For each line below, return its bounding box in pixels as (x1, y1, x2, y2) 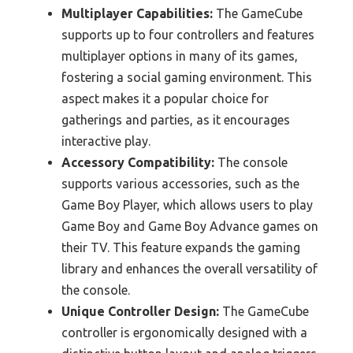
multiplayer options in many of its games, (61, 49, 298, 64)
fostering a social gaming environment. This (61, 70, 312, 85)
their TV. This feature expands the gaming (61, 240, 300, 255)
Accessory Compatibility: (61, 155, 214, 170)
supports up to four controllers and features (61, 28, 314, 43)
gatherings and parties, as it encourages (61, 113, 290, 128)
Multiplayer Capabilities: (61, 6, 213, 21)
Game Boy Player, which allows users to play (61, 198, 313, 213)
